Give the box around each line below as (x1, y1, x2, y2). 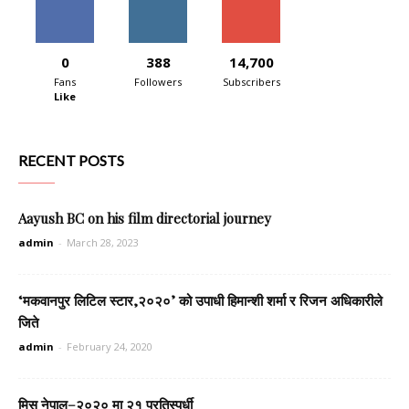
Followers (134, 75, 182, 89)
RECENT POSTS (18, 152, 124, 169)
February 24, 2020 (67, 340, 152, 353)
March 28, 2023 (67, 236, 139, 249)
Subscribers (222, 75, 280, 89)
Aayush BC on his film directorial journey (18, 209, 271, 227)
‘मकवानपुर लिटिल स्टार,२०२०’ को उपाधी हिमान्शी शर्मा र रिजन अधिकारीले (18, 291, 383, 309)
